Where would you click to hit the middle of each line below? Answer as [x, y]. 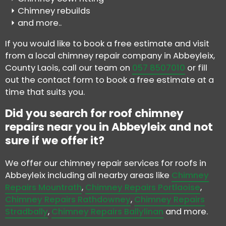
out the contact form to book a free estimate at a [109, 80]
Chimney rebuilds [54, 11]
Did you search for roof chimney [94, 114]
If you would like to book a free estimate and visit [107, 43]
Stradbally [26, 212]
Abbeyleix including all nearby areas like [88, 176]
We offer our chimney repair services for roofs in [106, 163]
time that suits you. [45, 92]
